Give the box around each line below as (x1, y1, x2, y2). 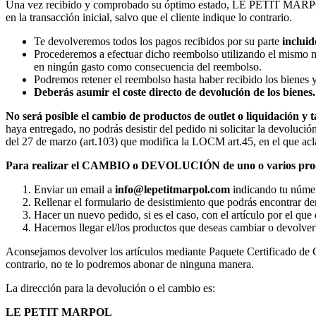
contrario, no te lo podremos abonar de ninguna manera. (6, 257, 254, 270)
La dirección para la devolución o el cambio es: (6, 281, 215, 294)
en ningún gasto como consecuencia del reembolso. (34, 60, 262, 73)
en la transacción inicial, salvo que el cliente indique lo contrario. (6, 11, 292, 23)
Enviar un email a (34, 183, 115, 195)
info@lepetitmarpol (115, 183, 207, 195)
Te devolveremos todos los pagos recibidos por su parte (34, 35, 282, 47)
